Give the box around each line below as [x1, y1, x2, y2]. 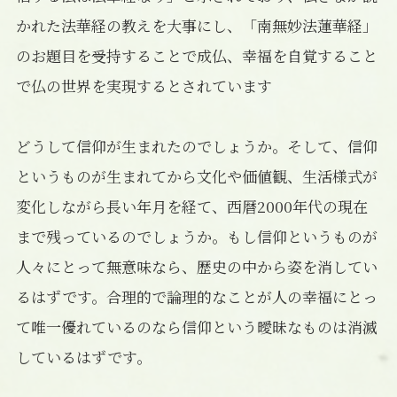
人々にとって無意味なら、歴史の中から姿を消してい [15, 254, 378, 277]
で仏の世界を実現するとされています [15, 74, 272, 97]
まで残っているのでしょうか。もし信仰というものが [15, 224, 378, 247]
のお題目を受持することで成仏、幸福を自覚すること [15, 43, 378, 66]
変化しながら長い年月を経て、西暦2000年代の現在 [15, 194, 368, 217]
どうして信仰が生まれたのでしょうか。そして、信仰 [15, 134, 378, 157]
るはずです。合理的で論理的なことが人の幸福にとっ [15, 284, 378, 307]
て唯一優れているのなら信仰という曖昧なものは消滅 [15, 315, 378, 338]
